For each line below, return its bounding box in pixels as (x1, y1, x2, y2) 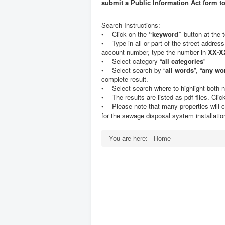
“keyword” (149, 29, 182, 39)
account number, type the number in (101, 47, 208, 57)
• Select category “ (101, 56, 162, 66)
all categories (162, 56, 203, 66)
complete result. (101, 74, 148, 84)
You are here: (109, 133, 152, 143)
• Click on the (101, 29, 149, 39)
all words (165, 65, 194, 75)
